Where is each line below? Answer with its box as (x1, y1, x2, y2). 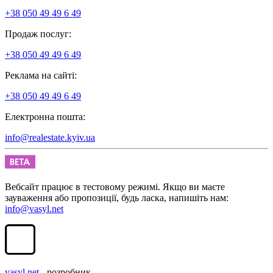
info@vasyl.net (5, 203, 63, 214)
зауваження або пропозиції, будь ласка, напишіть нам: (5, 192, 229, 203)
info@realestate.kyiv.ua (5, 132, 95, 143)
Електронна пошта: (5, 111, 85, 122)
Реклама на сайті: (5, 69, 77, 80)
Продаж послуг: (5, 28, 71, 39)
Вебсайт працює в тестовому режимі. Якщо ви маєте (5, 181, 225, 192)
